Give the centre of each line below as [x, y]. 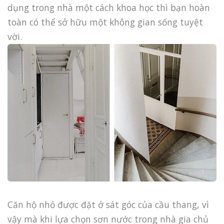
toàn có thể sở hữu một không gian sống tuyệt [105, 22]
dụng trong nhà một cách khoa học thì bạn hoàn [109, 8]
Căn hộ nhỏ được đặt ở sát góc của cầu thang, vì [108, 205]
